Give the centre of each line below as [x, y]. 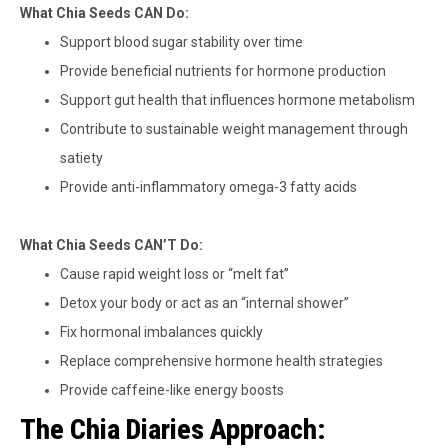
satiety [81, 158]
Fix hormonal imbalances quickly [161, 332]
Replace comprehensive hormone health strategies [221, 361]
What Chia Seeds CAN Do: [104, 13]
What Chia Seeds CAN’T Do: [111, 245]
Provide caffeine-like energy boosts [172, 390]
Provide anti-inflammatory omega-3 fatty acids [208, 187]
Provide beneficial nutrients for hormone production [223, 71]
